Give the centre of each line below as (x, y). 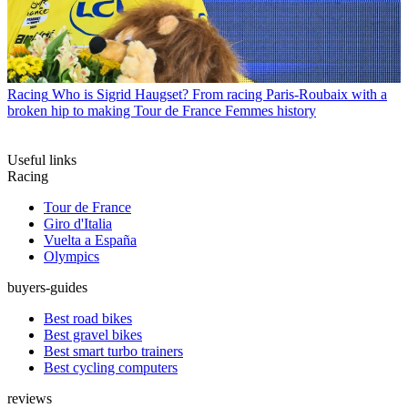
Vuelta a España (90, 240)
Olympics (71, 257)
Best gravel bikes (93, 335)
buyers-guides (47, 288)
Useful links (42, 160)
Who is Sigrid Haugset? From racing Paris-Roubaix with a (219, 95)
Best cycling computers (111, 368)
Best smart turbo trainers (113, 352)
